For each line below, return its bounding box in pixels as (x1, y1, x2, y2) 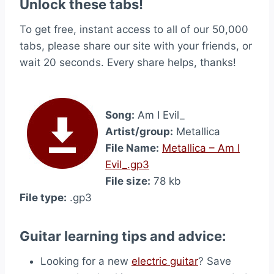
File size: (105, 175, 150, 187)
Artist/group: (105, 125, 173, 138)
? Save (198, 255, 231, 267)
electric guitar (131, 255, 198, 267)
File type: (20, 191, 67, 204)
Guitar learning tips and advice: (20, 228, 226, 244)
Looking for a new (40, 255, 131, 267)
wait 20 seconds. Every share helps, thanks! (20, 56, 236, 68)
